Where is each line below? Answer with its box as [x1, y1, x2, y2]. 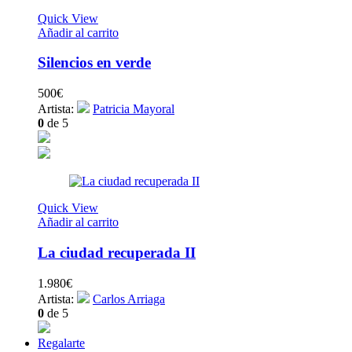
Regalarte [38, 335, 85, 350]
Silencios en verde [38, 54, 151, 71]
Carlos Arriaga [93, 291, 165, 306]
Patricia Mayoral [93, 102, 174, 116]
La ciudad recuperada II [38, 244, 196, 261]
